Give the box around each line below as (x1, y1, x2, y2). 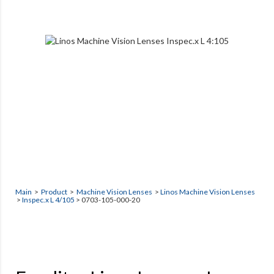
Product (41, 187, 67, 196)
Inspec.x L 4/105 (22, 195, 75, 204)
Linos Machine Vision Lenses (160, 187, 255, 196)
